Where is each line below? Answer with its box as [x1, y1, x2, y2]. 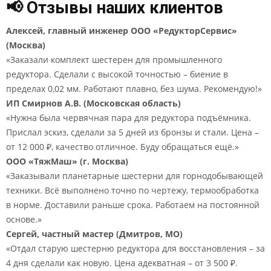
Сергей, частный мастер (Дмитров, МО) [6, 228, 183, 240]
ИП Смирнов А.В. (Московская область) [6, 97, 181, 109]
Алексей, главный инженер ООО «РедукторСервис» [6, 25, 237, 36]
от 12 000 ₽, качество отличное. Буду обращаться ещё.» [6, 141, 239, 152]
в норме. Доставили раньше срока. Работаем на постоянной [6, 199, 260, 211]
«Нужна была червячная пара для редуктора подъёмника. [6, 112, 251, 123]
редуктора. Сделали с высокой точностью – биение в [6, 68, 228, 80]
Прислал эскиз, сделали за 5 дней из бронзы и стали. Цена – [6, 126, 259, 138]
